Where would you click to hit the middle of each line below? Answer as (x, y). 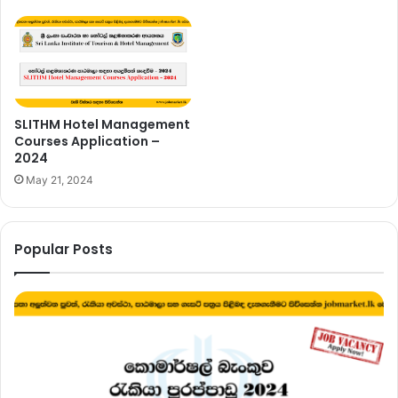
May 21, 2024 (60, 180)
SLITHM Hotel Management (102, 125)
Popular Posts (64, 250)
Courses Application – (87, 142)
